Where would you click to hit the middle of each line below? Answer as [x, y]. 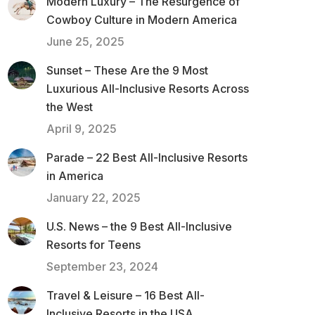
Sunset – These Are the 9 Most [127, 70]
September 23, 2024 [102, 266]
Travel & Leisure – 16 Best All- [126, 295]
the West [70, 107]
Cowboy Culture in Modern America [142, 20]
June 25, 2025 [85, 41]
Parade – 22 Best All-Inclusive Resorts [147, 157]
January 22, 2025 [94, 198]
